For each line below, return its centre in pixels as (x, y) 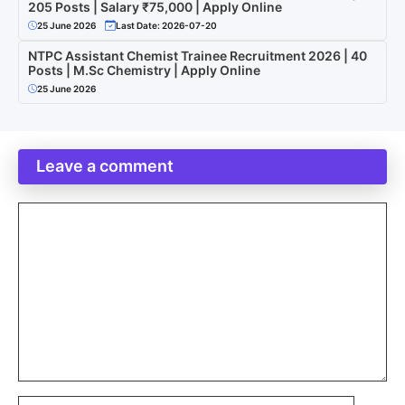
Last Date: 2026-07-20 (166, 25)
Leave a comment (105, 165)
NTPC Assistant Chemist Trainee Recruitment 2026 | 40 (198, 55)
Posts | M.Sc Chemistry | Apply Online (144, 70)
